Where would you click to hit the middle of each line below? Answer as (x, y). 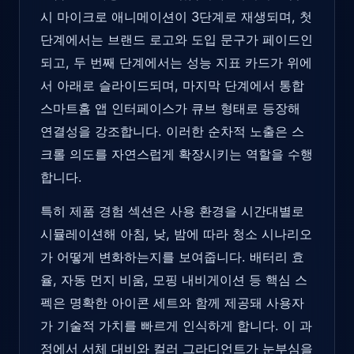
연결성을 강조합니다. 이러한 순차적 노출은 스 (172, 131)
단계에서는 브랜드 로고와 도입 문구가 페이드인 (177, 40)
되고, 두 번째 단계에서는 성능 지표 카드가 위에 (176, 62)
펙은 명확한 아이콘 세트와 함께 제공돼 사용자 (172, 303)
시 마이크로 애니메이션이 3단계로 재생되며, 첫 (176, 17)
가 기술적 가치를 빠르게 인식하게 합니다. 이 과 (176, 326)
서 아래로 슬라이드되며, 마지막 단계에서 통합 (172, 85)
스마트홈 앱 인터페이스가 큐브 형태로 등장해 (170, 108)
